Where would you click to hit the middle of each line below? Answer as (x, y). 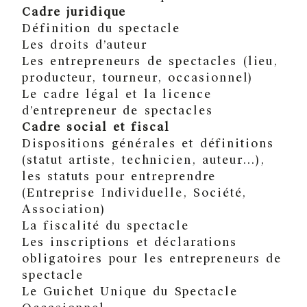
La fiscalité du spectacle (106, 226)
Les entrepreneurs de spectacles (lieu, (150, 61)
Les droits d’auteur (85, 45)
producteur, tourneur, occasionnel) (138, 78)
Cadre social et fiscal (96, 127)
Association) (64, 209)
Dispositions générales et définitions (148, 144)
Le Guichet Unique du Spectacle (130, 292)
